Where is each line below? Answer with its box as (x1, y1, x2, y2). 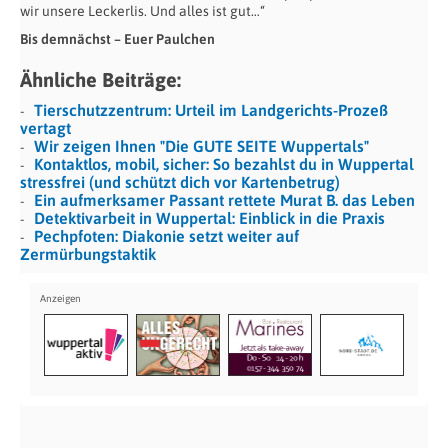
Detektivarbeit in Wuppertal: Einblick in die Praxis (34, 209, 385, 228)
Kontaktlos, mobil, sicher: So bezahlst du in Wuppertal (34, 155, 414, 174)
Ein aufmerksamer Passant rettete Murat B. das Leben (34, 191, 415, 210)
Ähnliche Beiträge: (20, 68, 181, 92)
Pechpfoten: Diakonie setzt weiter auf (34, 227, 299, 246)
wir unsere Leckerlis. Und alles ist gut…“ (20, 3, 265, 20)
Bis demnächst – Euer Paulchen (20, 31, 215, 48)
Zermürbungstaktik (20, 245, 156, 264)
